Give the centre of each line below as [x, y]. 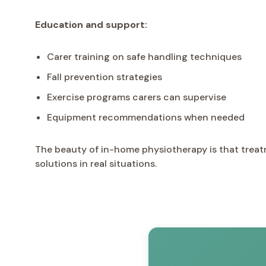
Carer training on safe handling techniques [144, 56]
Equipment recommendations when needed [146, 117]
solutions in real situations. [96, 163]
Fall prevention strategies [104, 77]
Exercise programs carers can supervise [137, 97]
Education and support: [91, 24]
